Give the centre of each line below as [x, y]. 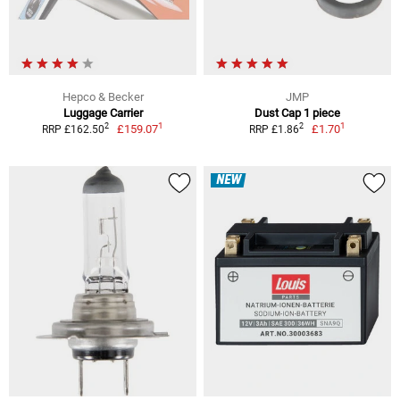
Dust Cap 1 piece [297, 112]
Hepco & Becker [103, 96]
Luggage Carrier [103, 112]
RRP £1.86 [274, 129]
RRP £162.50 [73, 129]
